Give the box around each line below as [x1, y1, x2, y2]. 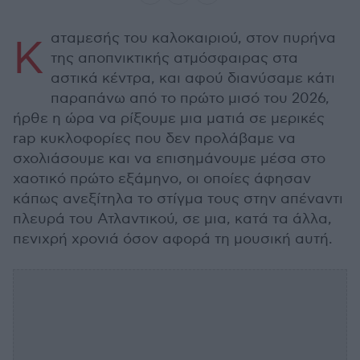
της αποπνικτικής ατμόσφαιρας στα [51, 50, 298, 67]
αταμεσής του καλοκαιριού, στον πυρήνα [51, 30, 336, 47]
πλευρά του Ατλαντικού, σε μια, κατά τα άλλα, [13, 211, 332, 228]
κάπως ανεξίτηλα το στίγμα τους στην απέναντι [13, 190, 343, 208]
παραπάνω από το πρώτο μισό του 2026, [51, 90, 329, 108]
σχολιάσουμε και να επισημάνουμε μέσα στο [13, 150, 325, 168]
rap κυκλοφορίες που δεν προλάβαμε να [13, 130, 296, 148]
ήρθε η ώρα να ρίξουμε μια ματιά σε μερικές [13, 110, 325, 128]
